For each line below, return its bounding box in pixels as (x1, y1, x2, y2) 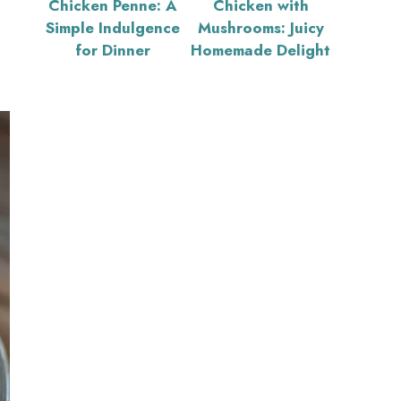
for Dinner (75, 38, 150, 61)
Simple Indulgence (46, 16, 180, 38)
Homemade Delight (191, 38, 330, 61)
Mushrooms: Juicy (197, 16, 324, 38)
